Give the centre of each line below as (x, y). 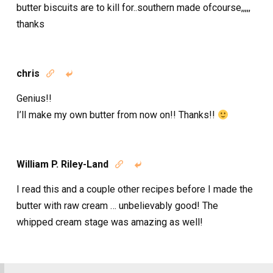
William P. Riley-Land (62, 164)
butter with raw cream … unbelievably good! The (117, 205)
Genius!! (34, 98)
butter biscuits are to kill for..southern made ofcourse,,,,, (133, 7)
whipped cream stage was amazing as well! (110, 222)
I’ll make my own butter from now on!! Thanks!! (117, 115)
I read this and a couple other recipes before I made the (135, 189)
